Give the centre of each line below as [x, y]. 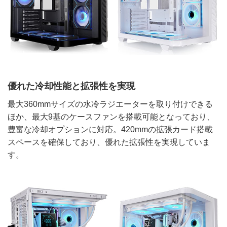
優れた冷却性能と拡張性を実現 [71, 86]
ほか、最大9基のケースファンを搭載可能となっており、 [111, 117]
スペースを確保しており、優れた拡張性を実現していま [109, 142]
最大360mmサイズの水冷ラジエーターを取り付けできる [110, 104]
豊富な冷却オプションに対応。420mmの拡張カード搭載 [110, 130]
